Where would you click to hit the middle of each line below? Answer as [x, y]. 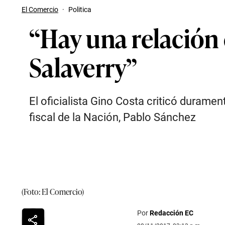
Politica [80, 10]
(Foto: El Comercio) [53, 191]
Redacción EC [172, 213]
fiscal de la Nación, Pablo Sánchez [113, 117]
